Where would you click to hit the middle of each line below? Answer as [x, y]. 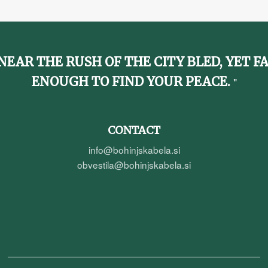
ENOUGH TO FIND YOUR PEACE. [131, 81]
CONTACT [134, 130]
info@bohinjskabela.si [134, 149]
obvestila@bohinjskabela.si [134, 164]
